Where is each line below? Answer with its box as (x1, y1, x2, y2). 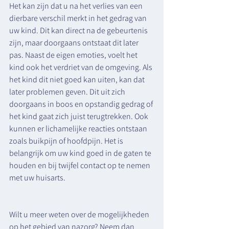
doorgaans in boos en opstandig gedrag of (9, 99, 154, 109)
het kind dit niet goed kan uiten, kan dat (9, 74, 146, 85)
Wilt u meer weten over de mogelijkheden (9, 209, 151, 220)
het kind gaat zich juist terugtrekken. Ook (9, 111, 150, 122)
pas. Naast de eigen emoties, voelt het (9, 50, 139, 60)
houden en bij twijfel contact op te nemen (9, 160, 152, 171)
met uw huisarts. (9, 172, 67, 183)
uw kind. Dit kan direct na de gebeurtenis (9, 25, 149, 36)
